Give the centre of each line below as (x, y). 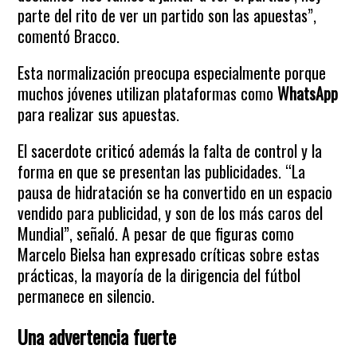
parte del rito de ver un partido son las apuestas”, (167, 15)
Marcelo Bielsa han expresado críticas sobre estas (169, 254)
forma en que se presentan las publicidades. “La (162, 171)
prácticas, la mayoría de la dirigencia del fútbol (159, 275)
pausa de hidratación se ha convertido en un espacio (175, 192)
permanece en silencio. (86, 296)
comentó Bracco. (69, 36)
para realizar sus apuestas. (99, 114)
